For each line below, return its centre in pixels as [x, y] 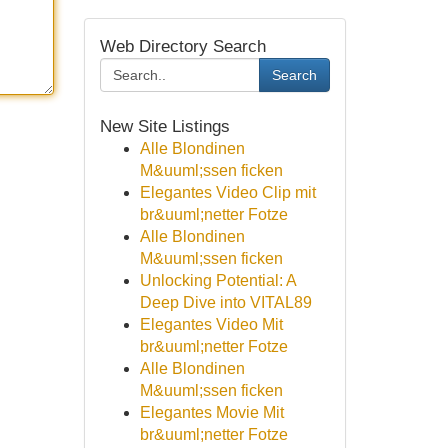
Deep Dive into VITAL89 [225, 302]
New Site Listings [164, 126]
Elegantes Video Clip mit [227, 192]
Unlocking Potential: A [217, 280]
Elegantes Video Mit [211, 324]
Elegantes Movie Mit [211, 412]
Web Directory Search [182, 46]
